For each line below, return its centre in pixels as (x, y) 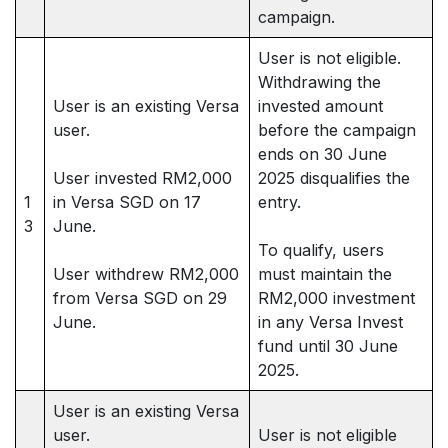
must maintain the (325, 274)
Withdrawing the (319, 82)
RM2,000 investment (336, 298)
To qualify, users (321, 250)
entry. (279, 202)
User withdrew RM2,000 (146, 274)
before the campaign (337, 130)
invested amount (320, 106)
